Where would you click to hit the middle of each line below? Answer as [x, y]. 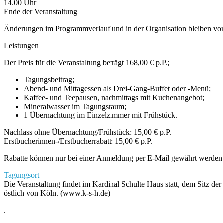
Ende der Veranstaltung [41, 12]
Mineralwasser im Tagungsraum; [75, 107]
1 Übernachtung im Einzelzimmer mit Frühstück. [101, 115]
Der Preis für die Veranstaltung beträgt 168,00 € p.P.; [87, 63]
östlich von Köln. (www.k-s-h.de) [57, 193]
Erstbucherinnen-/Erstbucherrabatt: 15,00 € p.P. [78, 141]
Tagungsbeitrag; [49, 80]
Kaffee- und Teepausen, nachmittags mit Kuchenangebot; [114, 98]
